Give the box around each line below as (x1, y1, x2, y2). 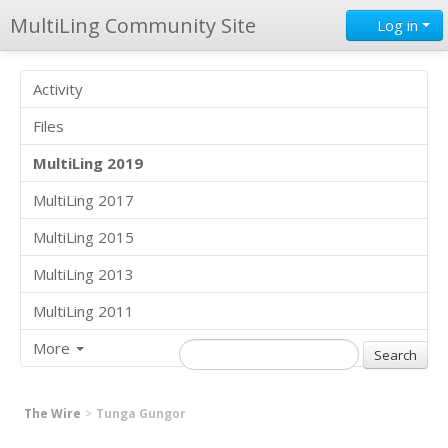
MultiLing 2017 (33, 190, 134, 210)
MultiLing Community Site (10, 11, 256, 39)
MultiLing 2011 (33, 301, 134, 321)
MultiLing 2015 (33, 227, 134, 247)
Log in (373, 15, 422, 35)
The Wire (24, 405, 81, 422)
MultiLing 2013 (33, 264, 134, 284)
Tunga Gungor (96, 405, 186, 422)
